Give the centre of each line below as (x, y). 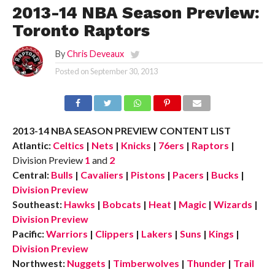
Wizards (233, 204)
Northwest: (38, 263)
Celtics (68, 145)
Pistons (148, 175)
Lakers (157, 234)
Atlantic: (31, 145)
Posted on (72, 71)
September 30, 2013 (124, 71)
